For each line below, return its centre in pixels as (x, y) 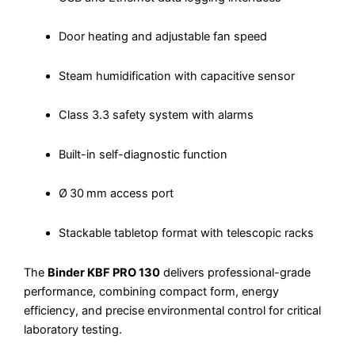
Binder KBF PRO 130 (104, 272)
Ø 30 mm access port (116, 194)
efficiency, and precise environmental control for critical (172, 310)
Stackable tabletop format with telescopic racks (186, 233)
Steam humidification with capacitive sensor (176, 76)
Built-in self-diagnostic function (143, 154)
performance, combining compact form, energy (151, 291)
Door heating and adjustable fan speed (162, 37)
